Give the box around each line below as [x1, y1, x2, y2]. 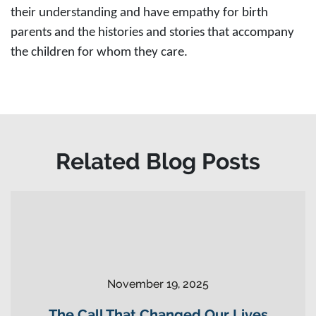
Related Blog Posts [56, 148, 260, 174]
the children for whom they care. [11, 46, 188, 59]
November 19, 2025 [107, 276, 209, 291]
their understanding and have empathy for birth [11, 6, 268, 20]
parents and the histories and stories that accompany [11, 26, 294, 39]
